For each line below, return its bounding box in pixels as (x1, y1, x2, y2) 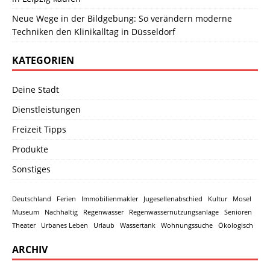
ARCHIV (12, 243, 48, 257)
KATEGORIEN (12, 54, 74, 67)
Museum (12, 208, 39, 217)
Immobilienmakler (81, 195, 138, 204)
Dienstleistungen (12, 104, 81, 116)
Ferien (57, 195, 76, 204)
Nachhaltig (45, 208, 78, 217)
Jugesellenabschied (143, 195, 202, 204)
